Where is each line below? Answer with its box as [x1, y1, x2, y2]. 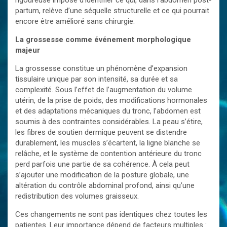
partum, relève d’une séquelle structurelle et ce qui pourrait [15, 6, 209, 15]
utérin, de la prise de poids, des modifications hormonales [15, 96, 207, 105]
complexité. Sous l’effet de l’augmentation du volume [15, 85, 192, 94]
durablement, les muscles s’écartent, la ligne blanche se [15, 138, 200, 147]
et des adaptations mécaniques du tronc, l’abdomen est [15, 106, 201, 116]
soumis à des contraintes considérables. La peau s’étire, [15, 117, 203, 126]
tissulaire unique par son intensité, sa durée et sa [15, 74, 178, 84]
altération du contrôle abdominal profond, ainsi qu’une [15, 181, 195, 190]
